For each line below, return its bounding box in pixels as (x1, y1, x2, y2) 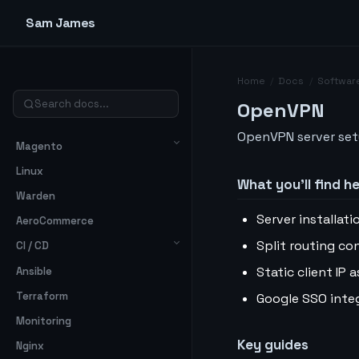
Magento (16, 139, 63, 153)
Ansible (16, 264, 52, 278)
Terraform (16, 288, 68, 303)
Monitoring (16, 313, 71, 328)
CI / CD (16, 239, 49, 253)
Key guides (237, 336, 309, 353)
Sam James (26, 14, 95, 31)
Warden (16, 188, 55, 203)
